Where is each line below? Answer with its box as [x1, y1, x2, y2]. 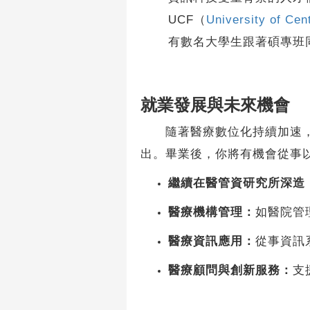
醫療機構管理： [167, 206, 255, 219]
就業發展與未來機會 [140, 95, 290, 114]
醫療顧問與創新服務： [167, 264, 293, 277]
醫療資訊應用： [167, 235, 255, 248]
